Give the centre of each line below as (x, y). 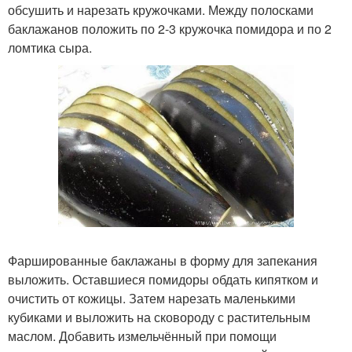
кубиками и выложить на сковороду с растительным (159, 317)
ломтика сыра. (50, 47)
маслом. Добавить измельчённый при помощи (142, 335)
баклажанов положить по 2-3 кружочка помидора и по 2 (170, 28)
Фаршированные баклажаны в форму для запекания (163, 260)
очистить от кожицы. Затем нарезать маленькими (152, 298)
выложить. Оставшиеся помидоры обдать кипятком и (163, 279)
